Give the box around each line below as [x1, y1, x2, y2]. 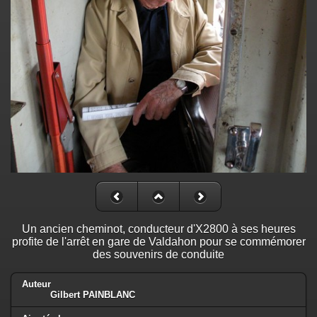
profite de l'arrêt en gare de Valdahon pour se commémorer [11, 235, 306, 248]
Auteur [22, 279, 51, 290]
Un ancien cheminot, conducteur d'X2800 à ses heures [21, 222, 296, 235]
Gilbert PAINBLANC [50, 289, 135, 301]
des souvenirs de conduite [93, 248, 224, 260]
